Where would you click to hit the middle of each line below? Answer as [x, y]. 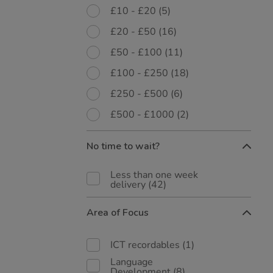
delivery [129, 185]
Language [132, 262]
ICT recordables [146, 245]
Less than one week [154, 175]
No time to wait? [123, 146]
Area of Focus [118, 213]
